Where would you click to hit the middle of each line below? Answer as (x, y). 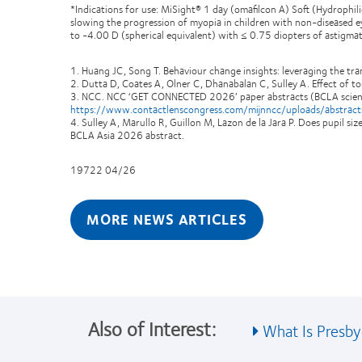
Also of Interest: (152, 328)
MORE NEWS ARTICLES (167, 219)
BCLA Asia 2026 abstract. (127, 135)
